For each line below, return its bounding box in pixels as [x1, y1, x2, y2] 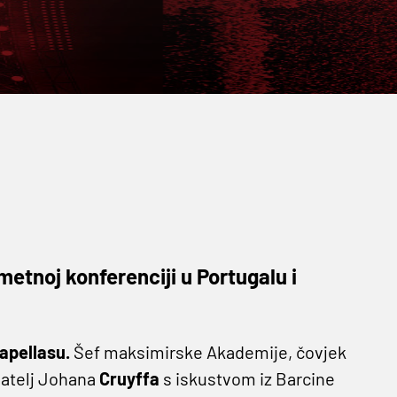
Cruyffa [98, 368, 160, 390]
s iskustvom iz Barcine [159, 368, 335, 390]
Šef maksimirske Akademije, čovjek [69, 341, 346, 363]
